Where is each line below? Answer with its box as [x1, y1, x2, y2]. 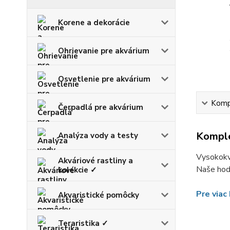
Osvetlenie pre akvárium [58, 73, 150, 84]
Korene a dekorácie [58, 17, 130, 28]
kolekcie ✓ [58, 164, 97, 175]
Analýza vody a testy [58, 130, 138, 141]
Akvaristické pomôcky [58, 189, 139, 200]
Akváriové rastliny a [58, 155, 133, 166]
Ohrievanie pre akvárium [58, 45, 149, 56]
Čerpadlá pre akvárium [58, 102, 143, 112]
